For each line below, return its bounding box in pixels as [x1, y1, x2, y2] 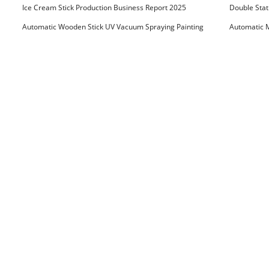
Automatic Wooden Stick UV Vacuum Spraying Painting [22, 22, 204, 32]
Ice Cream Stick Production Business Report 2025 [22, 2, 186, 13]
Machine [13, 36, 42, 46]
